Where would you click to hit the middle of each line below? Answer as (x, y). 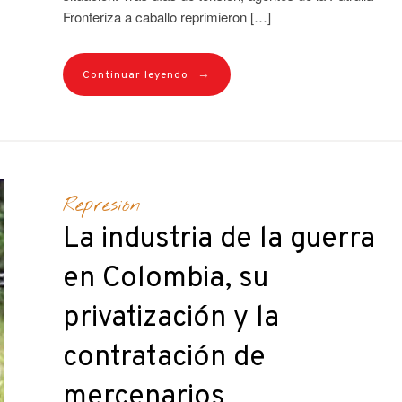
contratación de (164, 358)
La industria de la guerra (218, 239)
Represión (101, 205)
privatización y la (170, 318)
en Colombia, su (165, 279)
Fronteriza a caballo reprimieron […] (166, 17)
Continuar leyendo (135, 76)
